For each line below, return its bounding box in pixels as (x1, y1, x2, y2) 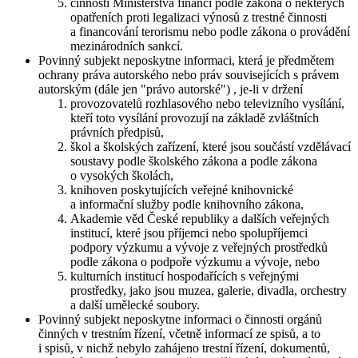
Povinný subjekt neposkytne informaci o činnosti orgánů (38, 312, 322, 327)
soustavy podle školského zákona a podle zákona (70, 154, 317, 169)
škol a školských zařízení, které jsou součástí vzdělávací (70, 140, 351, 154)
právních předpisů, (70, 125, 164, 140)
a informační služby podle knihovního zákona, (70, 197, 304, 212)
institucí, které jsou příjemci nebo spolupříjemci (70, 226, 308, 241)
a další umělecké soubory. (70, 298, 200, 312)
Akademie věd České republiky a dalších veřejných (70, 212, 329, 226)
